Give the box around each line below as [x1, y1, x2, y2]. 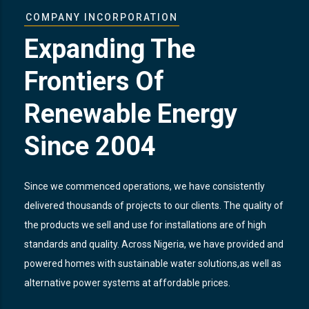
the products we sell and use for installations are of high [24, 219, 266, 230]
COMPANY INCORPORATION [26, 11, 178, 23]
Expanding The [24, 33, 195, 64]
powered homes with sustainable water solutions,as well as [24, 257, 281, 269]
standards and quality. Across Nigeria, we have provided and [24, 238, 283, 250]
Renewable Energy [24, 98, 237, 129]
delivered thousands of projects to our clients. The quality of [24, 199, 283, 211]
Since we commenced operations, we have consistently [24, 180, 265, 192]
